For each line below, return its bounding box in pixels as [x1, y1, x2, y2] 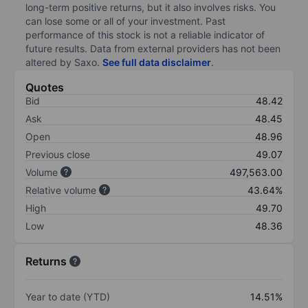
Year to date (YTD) [25, 290, 110, 302]
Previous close [25, 148, 90, 160]
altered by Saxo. [25, 56, 102, 68]
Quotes [25, 80, 64, 94]
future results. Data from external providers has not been [25, 42, 280, 54]
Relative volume [25, 184, 96, 196]
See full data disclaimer [102, 56, 211, 68]
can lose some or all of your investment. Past [25, 14, 225, 27]
